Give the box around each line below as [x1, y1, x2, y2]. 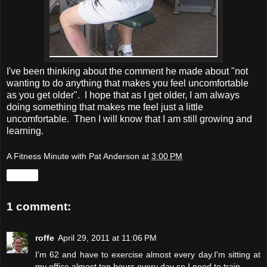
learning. [7, 125, 44, 136]
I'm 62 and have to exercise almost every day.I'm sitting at [35, 249, 260, 259]
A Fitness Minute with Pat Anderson [7, 151, 139, 162]
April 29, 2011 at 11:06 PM [58, 232, 157, 243]
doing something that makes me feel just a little [7, 101, 203, 112]
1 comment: [7, 200, 71, 213]
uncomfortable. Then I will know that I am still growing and [7, 113, 252, 124]
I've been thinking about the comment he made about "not [7, 66, 248, 76]
